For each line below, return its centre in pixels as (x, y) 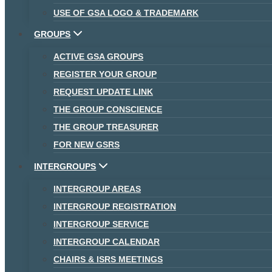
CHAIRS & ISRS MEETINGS (108, 260)
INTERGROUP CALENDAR (107, 242)
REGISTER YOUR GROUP (105, 74)
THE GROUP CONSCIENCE (108, 110)
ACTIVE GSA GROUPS (98, 57)
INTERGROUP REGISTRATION (115, 207)
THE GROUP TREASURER (106, 127)
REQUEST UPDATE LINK (103, 92)
